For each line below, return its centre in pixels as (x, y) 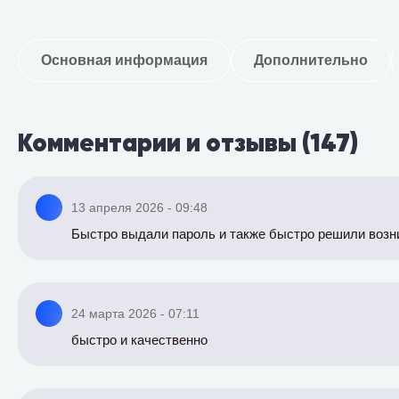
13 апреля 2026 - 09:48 (139, 208)
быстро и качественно (139, 340)
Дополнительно (311, 60)
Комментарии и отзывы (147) (188, 142)
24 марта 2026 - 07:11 (135, 313)
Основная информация (124, 60)
